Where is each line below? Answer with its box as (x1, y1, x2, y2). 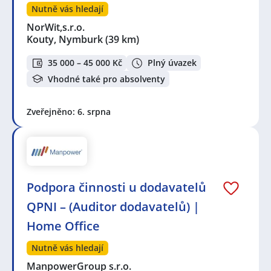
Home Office (27, 218, 100, 235)
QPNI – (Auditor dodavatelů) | (27, 198, 200, 215)
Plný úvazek (148, 57, 197, 69)
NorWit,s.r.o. (27, 20, 86, 34)
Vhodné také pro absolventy (48, 73, 165, 85)
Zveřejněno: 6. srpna (27, 106, 111, 118)
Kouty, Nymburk (27, 32, 103, 46)
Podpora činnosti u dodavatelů (27, 179, 206, 196)
